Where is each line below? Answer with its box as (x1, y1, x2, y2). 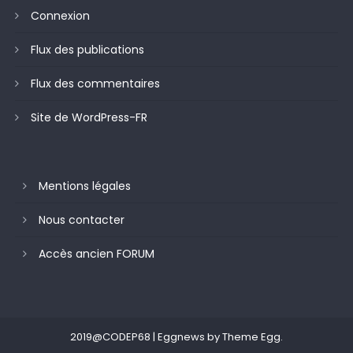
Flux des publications (30, 42, 144, 58)
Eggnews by (158, 329, 222, 345)
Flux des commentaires (30, 76, 160, 92)
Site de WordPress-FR (30, 110, 147, 126)
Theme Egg (222, 329, 281, 345)
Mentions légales (38, 178, 131, 195)
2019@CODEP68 (70, 329, 150, 345)
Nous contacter (38, 212, 124, 229)
